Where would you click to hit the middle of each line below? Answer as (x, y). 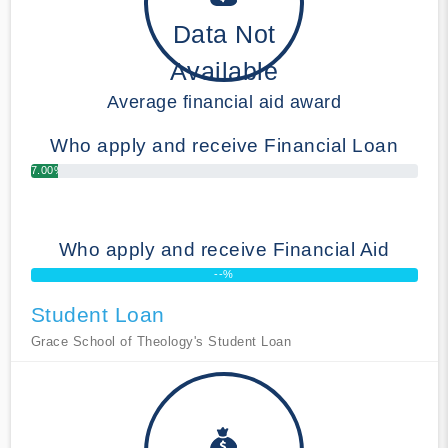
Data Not (224, 33)
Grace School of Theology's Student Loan (160, 341)
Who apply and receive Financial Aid (224, 249)
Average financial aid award (224, 101)
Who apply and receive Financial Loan (224, 145)
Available (224, 70)
